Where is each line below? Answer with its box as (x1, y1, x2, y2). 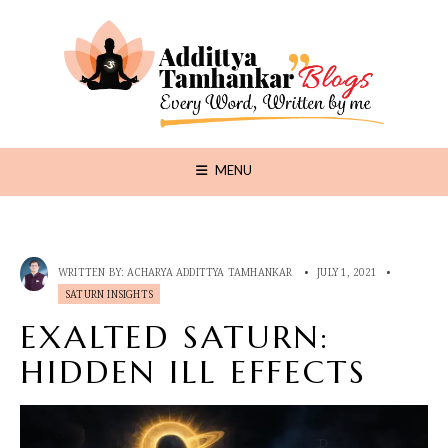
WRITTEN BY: (58, 264, 128, 279)
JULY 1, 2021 (317, 264, 378, 279)
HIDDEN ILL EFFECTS (20, 351, 367, 392)
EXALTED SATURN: (20, 316, 331, 357)
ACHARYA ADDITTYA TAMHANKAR (127, 264, 293, 279)
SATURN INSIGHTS (65, 286, 153, 301)
